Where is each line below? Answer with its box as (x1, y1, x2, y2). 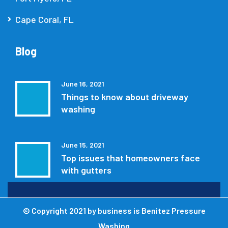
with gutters (61, 164, 111, 176)
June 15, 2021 (61, 140, 104, 149)
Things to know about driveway (61, 91, 188, 102)
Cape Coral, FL (15, 13, 74, 25)
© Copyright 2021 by (22, 205, 98, 215)
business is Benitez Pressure (97, 205, 206, 215)
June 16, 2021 (61, 79, 104, 88)
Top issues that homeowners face (61, 152, 200, 163)
